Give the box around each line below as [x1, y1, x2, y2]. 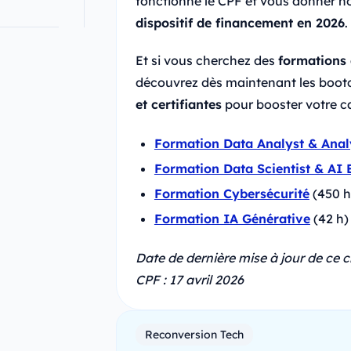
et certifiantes [135, 96, 222, 112]
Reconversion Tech [144, 327, 244, 342]
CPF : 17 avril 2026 [135, 271, 244, 288]
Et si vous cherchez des [135, 52, 278, 68]
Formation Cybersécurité [154, 185, 309, 201]
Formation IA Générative [154, 210, 310, 226]
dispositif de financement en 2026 [135, 14, 345, 31]
